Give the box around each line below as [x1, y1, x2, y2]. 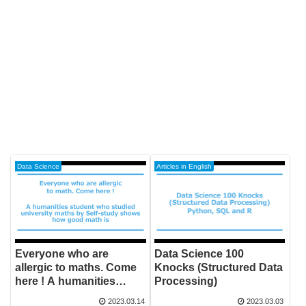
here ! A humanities [15, 275, 116, 288]
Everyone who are [15, 248, 109, 260]
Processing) [154, 275, 218, 288]
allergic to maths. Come [15, 262, 137, 274]
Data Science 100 [154, 248, 245, 260]
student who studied [15, 289, 122, 301]
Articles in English [156, 163, 212, 171]
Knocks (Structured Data [154, 262, 283, 274]
